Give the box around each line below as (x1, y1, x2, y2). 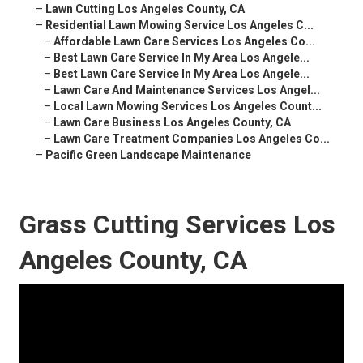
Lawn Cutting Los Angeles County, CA (45, 2, 245, 16)
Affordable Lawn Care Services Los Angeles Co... (53, 35, 315, 49)
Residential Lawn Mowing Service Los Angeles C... (45, 19, 314, 32)
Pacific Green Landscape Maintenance (45, 148, 251, 162)
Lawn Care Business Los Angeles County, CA (53, 116, 291, 130)
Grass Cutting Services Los (19, 209, 335, 241)
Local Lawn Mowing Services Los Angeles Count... (53, 100, 322, 113)
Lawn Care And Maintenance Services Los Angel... (53, 83, 320, 97)
